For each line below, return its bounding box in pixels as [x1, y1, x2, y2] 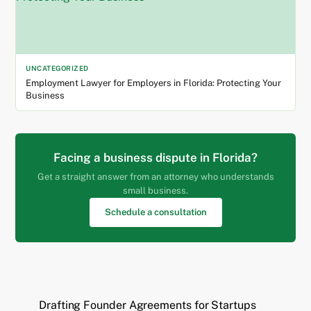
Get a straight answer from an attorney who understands [37, 171, 274, 182]
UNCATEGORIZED [26, 63, 89, 72]
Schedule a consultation [104, 206, 207, 217]
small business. [123, 185, 188, 196]
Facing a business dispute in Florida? [53, 150, 258, 165]
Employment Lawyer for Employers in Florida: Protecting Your [26, 77, 282, 88]
